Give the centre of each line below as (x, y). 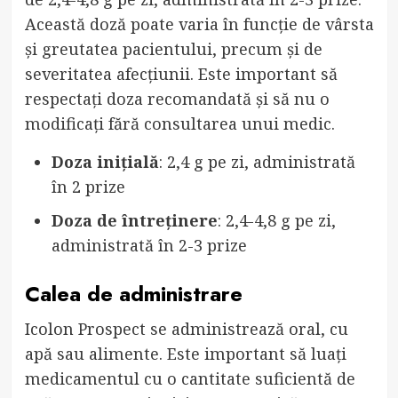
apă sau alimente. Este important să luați (185, 353)
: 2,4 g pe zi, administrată (257, 161)
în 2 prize (88, 186)
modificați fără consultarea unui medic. (179, 123)
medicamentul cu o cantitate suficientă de (190, 378)
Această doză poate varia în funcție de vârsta (199, 24)
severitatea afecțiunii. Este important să (181, 73)
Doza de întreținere (134, 220)
